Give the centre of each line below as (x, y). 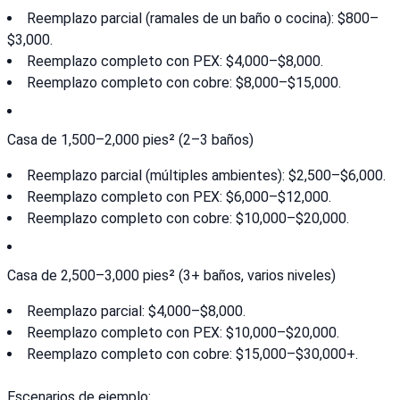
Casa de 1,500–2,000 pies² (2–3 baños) (130, 140)
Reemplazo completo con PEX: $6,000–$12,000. (179, 197)
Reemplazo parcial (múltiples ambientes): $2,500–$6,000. (206, 176)
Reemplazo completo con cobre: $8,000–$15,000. (184, 83)
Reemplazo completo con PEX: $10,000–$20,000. (183, 333)
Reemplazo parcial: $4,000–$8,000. (136, 312)
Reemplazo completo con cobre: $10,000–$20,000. (188, 219)
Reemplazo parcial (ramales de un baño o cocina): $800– (203, 19)
